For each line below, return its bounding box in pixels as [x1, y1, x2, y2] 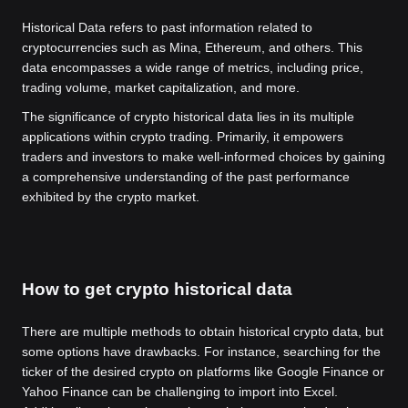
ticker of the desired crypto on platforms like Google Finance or [22, 364, 384, 379]
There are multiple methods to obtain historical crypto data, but [22, 324, 383, 339]
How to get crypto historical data [22, 280, 292, 299]
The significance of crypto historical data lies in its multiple [22, 109, 354, 124]
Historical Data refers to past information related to [22, 20, 312, 35]
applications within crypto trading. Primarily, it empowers [22, 129, 343, 144]
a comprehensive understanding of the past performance [22, 169, 350, 184]
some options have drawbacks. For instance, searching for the [22, 344, 381, 359]
